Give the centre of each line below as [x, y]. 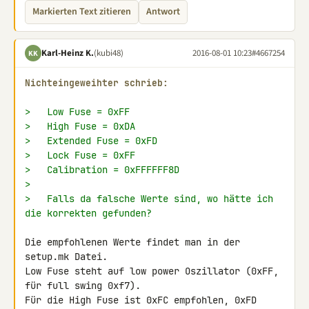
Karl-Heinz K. [68, 53]
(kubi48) [109, 53]
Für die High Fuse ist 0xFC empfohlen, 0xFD [141, 300]
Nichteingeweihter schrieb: [97, 83]
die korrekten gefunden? [88, 213]
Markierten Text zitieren [82, 12]
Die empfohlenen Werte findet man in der [132, 242]
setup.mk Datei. [66, 257]
